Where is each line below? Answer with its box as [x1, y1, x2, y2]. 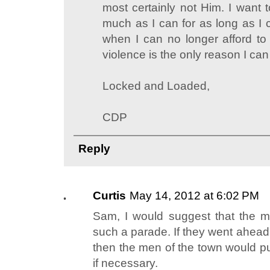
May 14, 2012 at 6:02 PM [130, 189, 259, 202]
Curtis [93, 189, 126, 202]
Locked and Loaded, [102, 80, 210, 93]
